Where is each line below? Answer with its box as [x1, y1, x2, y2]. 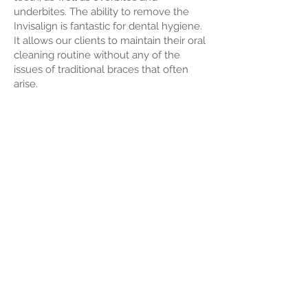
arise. [14, 78, 38, 90]
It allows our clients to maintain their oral [14, 34, 206, 47]
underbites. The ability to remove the [14, 5, 189, 18]
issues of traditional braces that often [14, 63, 188, 76]
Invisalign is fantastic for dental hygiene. [14, 20, 202, 32]
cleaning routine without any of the [14, 49, 180, 61]
